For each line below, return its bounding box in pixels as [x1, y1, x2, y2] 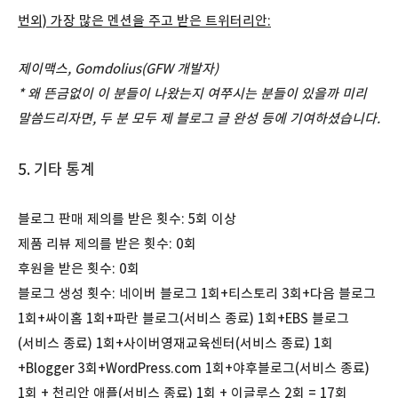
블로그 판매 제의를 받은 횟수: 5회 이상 [18, 210, 236, 227]
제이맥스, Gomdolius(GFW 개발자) [18, 60, 219, 77]
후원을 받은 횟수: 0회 [18, 259, 139, 277]
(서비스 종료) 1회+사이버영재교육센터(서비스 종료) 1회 [18, 334, 333, 352]
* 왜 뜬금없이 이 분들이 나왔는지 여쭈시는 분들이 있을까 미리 [18, 84, 367, 102]
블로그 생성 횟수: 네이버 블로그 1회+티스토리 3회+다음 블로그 [18, 284, 376, 302]
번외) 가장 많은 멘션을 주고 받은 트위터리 [18, 12, 255, 29]
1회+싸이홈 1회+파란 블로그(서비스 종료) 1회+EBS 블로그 [18, 309, 349, 327]
